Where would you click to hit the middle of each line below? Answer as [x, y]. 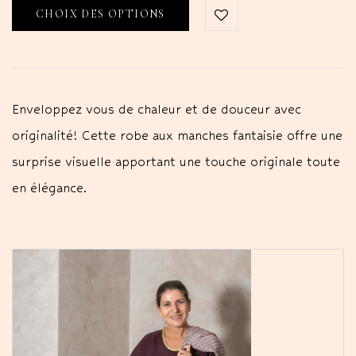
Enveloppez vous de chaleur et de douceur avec [157, 109]
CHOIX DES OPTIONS [101, 14]
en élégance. [51, 188]
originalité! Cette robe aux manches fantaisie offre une [177, 135]
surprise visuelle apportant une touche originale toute [176, 161]
